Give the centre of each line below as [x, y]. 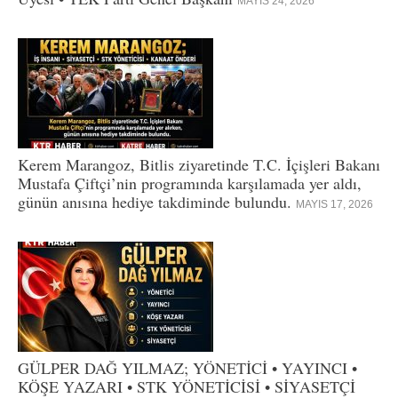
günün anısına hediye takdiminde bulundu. [157, 201]
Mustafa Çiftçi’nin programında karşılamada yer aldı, [190, 183]
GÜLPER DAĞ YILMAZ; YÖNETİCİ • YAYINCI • [187, 367]
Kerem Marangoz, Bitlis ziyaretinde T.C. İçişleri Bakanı [199, 164]
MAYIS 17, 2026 [334, 204]
